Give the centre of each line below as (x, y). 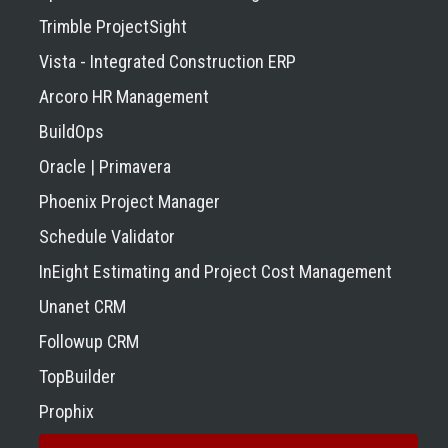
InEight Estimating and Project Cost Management (215, 271)
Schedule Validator (107, 236)
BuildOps (71, 131)
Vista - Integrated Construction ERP (167, 61)
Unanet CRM (82, 306)
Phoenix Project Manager (129, 201)
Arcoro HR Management (124, 96)
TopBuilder (77, 376)
